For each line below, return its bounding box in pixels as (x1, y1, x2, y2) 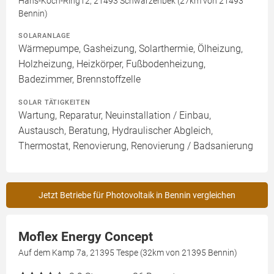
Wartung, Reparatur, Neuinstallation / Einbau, (18, 109, 211, 121)
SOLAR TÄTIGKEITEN (18, 98, 91, 106)
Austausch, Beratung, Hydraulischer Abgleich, (18, 125, 213, 136)
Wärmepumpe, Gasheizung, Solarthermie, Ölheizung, (18, 43, 243, 54)
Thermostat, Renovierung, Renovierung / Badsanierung (18, 140, 253, 152)
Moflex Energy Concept (18, 229, 153, 244)
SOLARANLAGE (18, 31, 70, 40)
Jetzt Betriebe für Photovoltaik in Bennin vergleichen (39, 190, 235, 200)
